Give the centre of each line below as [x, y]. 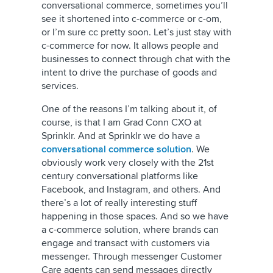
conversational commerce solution [116, 149]
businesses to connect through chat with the [136, 59]
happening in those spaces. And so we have [135, 216]
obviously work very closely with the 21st [128, 163]
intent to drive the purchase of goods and [129, 73]
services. [60, 86]
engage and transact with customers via [126, 243]
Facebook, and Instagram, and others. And [131, 190]
